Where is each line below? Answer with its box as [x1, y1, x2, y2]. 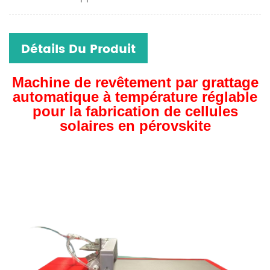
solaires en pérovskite [59, 118, 211, 134]
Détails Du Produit [21, 40, 136, 60]
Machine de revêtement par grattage [11, 74, 259, 90]
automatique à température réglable [13, 89, 257, 105]
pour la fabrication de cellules [32, 103, 238, 119]
